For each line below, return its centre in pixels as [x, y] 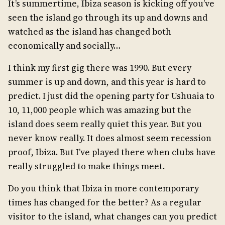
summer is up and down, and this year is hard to [107, 82]
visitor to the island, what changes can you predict [113, 217]
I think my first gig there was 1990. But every [100, 68]
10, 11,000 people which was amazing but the [100, 110]
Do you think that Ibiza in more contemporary [103, 189]
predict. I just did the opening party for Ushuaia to [111, 96]
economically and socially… [64, 46]
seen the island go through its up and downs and [108, 18]
